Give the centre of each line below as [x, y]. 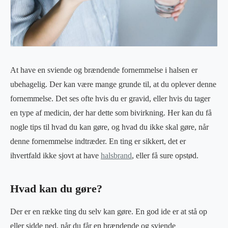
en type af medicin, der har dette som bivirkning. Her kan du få [111, 112]
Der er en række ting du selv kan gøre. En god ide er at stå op [109, 211]
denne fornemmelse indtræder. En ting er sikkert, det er [98, 141]
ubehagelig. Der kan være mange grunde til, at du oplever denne [113, 84]
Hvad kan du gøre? [56, 189]
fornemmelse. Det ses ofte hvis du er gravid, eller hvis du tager [110, 98]
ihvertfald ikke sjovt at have [55, 155]
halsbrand [116, 155]
